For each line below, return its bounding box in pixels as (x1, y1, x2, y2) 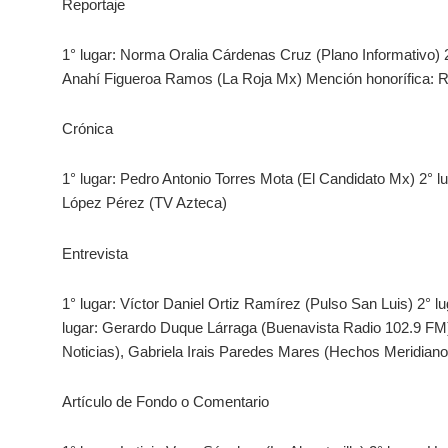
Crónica (62, 120, 113, 138)
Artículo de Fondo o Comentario (62, 393, 269, 411)
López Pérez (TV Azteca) (62, 194, 227, 212)
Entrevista (62, 244, 128, 262)
